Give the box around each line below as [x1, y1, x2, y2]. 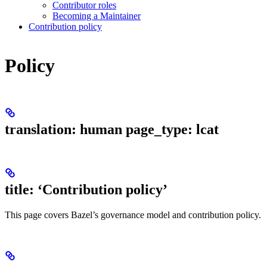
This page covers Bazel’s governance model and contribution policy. [5, 210, 261, 221]
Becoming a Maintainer [52, 11, 141, 21]
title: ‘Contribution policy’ [5, 182, 167, 198]
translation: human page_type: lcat [5, 122, 219, 138]
